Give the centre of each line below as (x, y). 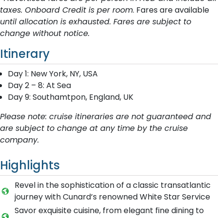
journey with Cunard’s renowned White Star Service (112, 197)
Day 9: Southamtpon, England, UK (71, 97)
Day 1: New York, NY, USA (53, 74)
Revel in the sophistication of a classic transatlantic (112, 185)
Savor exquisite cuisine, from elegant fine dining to (109, 210)
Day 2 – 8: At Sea (39, 85)
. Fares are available (171, 10)
